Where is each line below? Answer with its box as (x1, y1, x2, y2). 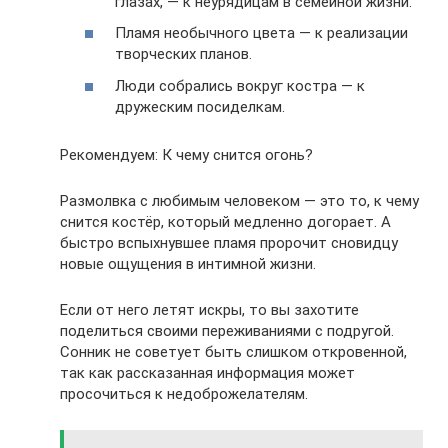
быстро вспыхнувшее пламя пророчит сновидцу (60, 233, 398, 252)
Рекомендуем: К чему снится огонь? (60, 145, 313, 164)
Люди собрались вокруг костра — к (115, 76, 365, 95)
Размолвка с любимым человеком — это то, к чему (60, 191, 419, 210)
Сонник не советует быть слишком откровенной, (60, 342, 407, 361)
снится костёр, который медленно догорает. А (60, 212, 391, 231)
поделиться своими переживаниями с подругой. (60, 321, 394, 340)
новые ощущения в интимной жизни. (60, 254, 316, 273)
